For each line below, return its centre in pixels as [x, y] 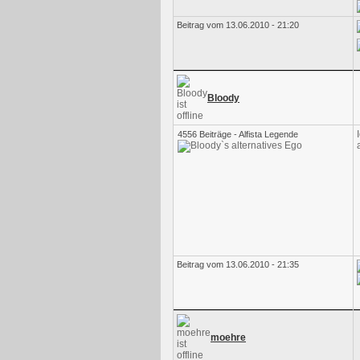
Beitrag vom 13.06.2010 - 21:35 [238, 264]
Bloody [223, 98]
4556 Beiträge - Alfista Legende [238, 134]
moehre [228, 337]
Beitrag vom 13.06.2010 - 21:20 [238, 25]
